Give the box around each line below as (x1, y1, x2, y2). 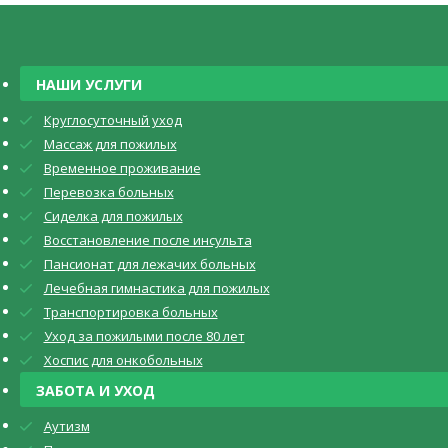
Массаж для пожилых (43, 134, 177, 153)
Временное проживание (43, 158, 201, 177)
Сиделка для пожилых (43, 206, 183, 225)
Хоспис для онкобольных (43, 350, 203, 369)
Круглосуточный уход (43, 110, 182, 129)
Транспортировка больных (43, 302, 218, 321)
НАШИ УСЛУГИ (36, 74, 142, 94)
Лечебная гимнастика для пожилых (43, 278, 270, 297)
